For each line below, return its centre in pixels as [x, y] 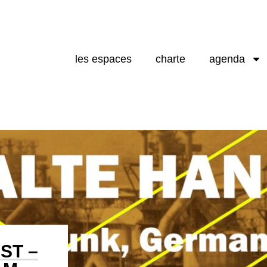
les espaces [104, 59]
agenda [227, 59]
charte [171, 59]
